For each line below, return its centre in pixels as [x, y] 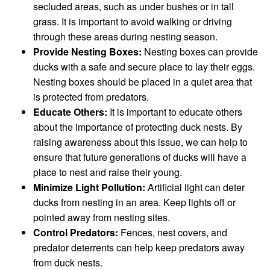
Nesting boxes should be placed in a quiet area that [143, 81]
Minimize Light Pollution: [89, 187]
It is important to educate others [175, 111]
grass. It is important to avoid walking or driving [133, 21]
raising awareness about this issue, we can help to [140, 142]
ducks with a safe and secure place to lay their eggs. [144, 66]
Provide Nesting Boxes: [87, 51]
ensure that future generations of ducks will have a [140, 157]
